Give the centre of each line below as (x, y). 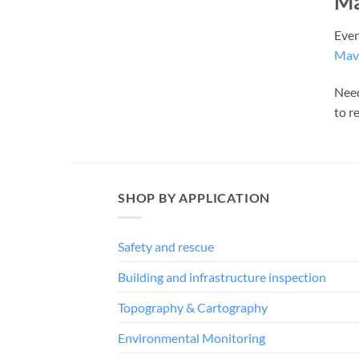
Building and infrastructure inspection (222, 276)
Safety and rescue (166, 246)
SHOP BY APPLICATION (194, 197)
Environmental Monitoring (192, 337)
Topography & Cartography (193, 307)
